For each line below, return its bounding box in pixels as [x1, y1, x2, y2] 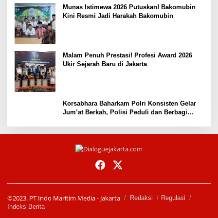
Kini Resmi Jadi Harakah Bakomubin [63, 12, 173, 19]
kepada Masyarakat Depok [63, 117, 141, 125]
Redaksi [130, 194, 153, 202]
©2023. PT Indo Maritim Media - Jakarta [7, 194, 120, 203]
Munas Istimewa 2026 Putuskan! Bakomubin [63, 3, 196, 11]
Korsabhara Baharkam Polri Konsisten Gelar [63, 100, 196, 107]
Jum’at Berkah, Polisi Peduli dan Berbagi [63, 109, 187, 116]
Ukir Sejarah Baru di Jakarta [63, 60, 147, 68]
